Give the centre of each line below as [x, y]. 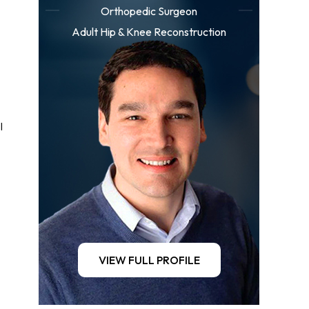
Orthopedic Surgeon [149, 11]
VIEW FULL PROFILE [149, 260]
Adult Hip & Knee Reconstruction [149, 32]
